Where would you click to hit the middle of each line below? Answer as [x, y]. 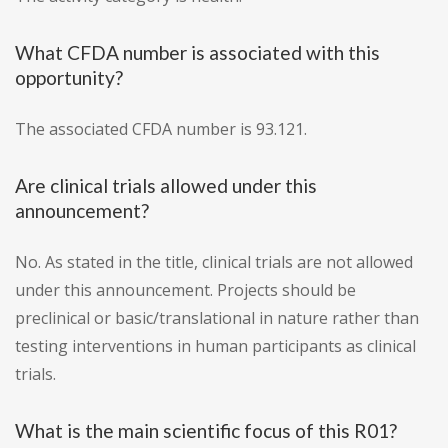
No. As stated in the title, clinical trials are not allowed [214, 262]
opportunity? [69, 78]
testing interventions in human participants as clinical [215, 346]
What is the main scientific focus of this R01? [206, 431]
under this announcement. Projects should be [185, 290]
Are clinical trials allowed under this [166, 186]
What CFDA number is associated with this [197, 53]
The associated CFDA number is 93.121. [161, 129]
